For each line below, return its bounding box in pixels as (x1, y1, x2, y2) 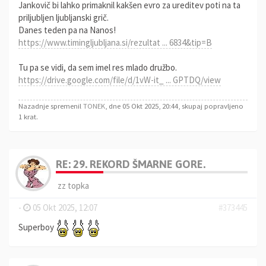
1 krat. (18, 111, 38, 121)
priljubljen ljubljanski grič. (18, 12, 109, 23)
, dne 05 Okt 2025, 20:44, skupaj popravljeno (105, 100, 243, 110)
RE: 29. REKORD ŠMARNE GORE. (56, 157, 205, 170)
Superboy (18, 221, 56, 233)
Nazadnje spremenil (18, 100, 83, 110)
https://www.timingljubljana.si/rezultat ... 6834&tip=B (18, 37, 212, 48)
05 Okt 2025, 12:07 (31, 201, 97, 213)
